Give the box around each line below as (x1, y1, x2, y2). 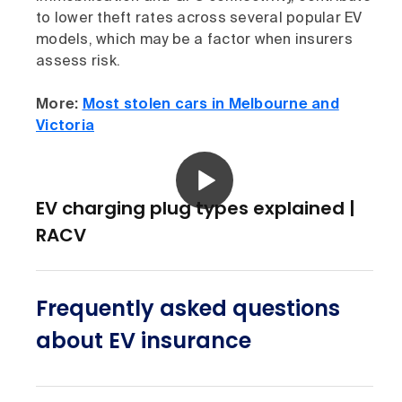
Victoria (36, 119, 94, 135)
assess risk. (36, 55, 120, 70)
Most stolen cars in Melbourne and (82, 98, 339, 113)
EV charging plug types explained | (36, 196, 355, 222)
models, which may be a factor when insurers (36, 33, 353, 48)
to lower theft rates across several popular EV (36, 12, 363, 27)
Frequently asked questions (36, 293, 340, 324)
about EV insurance (36, 326, 251, 356)
